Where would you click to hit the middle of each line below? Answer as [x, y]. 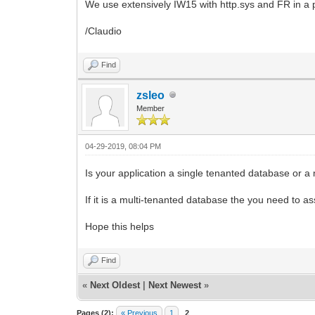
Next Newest [175, 285]
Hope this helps [120, 226]
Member [151, 108]
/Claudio [104, 31]
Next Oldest [115, 285]
